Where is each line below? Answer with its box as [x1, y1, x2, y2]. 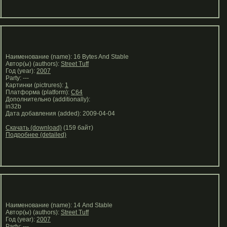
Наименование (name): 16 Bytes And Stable [3, 53, 129, 60]
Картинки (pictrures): [3, 82, 65, 89]
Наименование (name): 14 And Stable [3, 202, 112, 209]
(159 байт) [62, 124, 93, 131]
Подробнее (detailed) [6, 131, 66, 138]
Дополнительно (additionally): [3, 96, 93, 103]
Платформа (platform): [3, 89, 71, 96]
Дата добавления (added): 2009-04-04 [3, 110, 115, 117]
